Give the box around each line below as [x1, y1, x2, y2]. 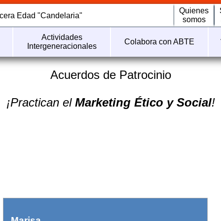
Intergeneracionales [27, 42, 97, 50]
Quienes [179, 6, 209, 15]
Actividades [41, 33, 82, 41]
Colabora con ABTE [124, 37, 194, 46]
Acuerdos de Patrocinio [50, 68, 171, 81]
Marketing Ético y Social [74, 96, 212, 109]
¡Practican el [6, 96, 75, 109]
